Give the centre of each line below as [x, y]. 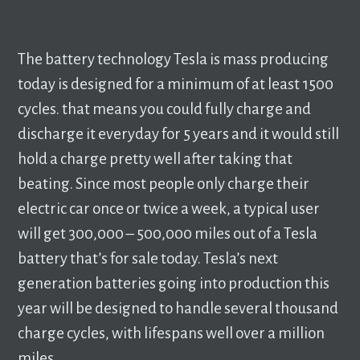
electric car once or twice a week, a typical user [169, 208]
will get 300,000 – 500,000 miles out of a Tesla [168, 233]
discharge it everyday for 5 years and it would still [179, 133]
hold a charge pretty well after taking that [155, 158]
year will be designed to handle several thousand [178, 308]
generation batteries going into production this [174, 283]
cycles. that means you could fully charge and [165, 108]
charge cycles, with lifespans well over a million [172, 333]
